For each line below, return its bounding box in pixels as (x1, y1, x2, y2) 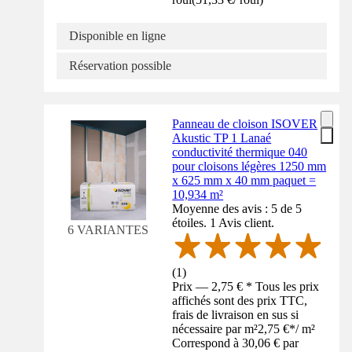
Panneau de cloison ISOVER (172, 117, 318, 131)
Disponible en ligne (69, 29, 166, 43)
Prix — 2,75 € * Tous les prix (172, 280, 320, 294)
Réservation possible (69, 59, 171, 73)
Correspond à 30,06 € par (172, 336, 299, 350)
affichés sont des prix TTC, (172, 294, 308, 308)
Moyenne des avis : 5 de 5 (172, 202, 302, 216)
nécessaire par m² (172, 322, 258, 336)
